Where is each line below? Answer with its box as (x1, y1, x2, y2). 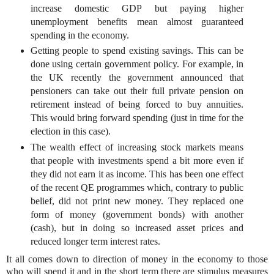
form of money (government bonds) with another (30, 209, 244, 220)
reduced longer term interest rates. (30, 236, 160, 247)
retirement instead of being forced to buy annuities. (30, 99, 244, 110)
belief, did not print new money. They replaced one (30, 196, 244, 207)
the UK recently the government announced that (30, 72, 244, 83)
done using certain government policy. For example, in (30, 59, 244, 70)
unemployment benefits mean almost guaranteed (30, 16, 244, 27)
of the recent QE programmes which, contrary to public (30, 182, 244, 193)
